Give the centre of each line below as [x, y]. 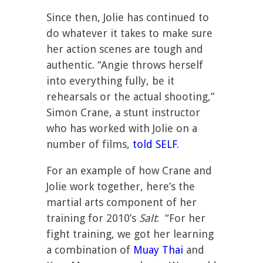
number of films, [90, 144]
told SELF [155, 144]
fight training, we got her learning [130, 234]
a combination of [90, 250]
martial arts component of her [122, 202]
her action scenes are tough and [125, 49]
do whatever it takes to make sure [129, 33]
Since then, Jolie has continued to [128, 17]
